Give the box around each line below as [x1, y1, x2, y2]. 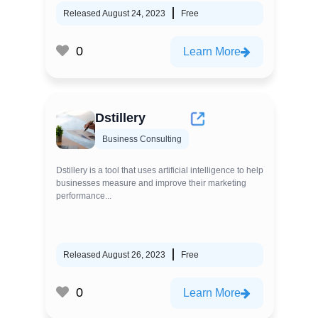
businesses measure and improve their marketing [56, 177, 246, 188]
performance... [56, 190, 111, 201]
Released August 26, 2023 [63, 249, 165, 260]
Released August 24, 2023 [63, 8, 165, 18]
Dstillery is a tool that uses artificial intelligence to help [56, 165, 263, 175]
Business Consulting [102, 133, 182, 144]
